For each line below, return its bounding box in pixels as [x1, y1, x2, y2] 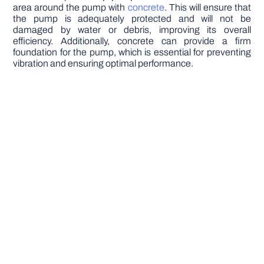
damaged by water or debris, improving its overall [13, 25, 251, 35]
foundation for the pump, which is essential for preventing [13, 47, 251, 58]
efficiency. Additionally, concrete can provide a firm [13, 36, 251, 47]
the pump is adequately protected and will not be [13, 14, 251, 24]
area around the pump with [13, 2, 128, 13]
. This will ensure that [164, 2, 251, 13]
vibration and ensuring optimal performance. [13, 58, 194, 69]
